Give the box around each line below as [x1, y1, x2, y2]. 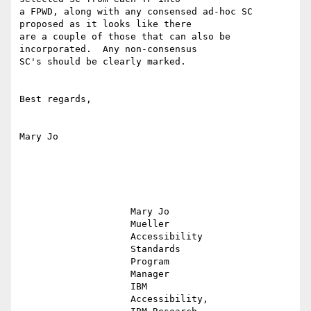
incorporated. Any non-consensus [19, 44, 197, 55]
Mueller [19, 219, 131, 230]
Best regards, [19, 94, 92, 105]
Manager [19, 269, 131, 280]
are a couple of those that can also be [19, 31, 230, 42]
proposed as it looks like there [19, 19, 192, 30]
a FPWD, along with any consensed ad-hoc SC [19, 6, 253, 17]
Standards [19, 244, 131, 255]
